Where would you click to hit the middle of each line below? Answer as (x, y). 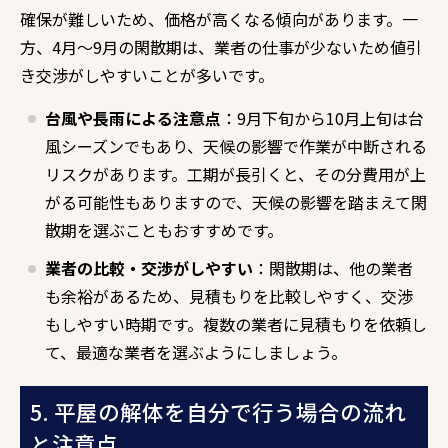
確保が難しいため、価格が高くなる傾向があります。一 (219, 18)
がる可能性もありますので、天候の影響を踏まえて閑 (236, 201)
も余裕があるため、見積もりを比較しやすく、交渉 (229, 295)
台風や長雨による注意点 (133, 117)
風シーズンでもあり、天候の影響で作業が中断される (236, 145)
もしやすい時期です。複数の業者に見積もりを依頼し (236, 323)
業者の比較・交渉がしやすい (149, 267)
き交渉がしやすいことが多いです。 (147, 74)
